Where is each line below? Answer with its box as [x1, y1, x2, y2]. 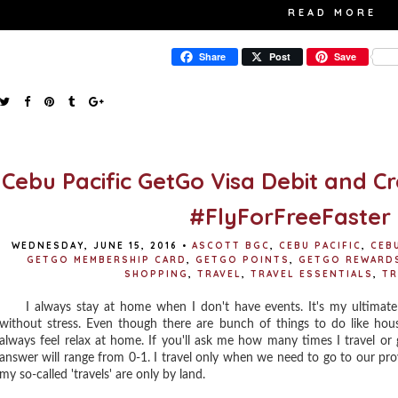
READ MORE [288, 6, 377, 19]
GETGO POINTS [195, 254, 290, 266]
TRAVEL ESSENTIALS [251, 268, 373, 280]
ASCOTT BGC [192, 240, 270, 251]
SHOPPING [124, 268, 188, 280]
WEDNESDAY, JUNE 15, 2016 [12, 240, 178, 251]
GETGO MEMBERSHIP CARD [26, 254, 187, 266]
